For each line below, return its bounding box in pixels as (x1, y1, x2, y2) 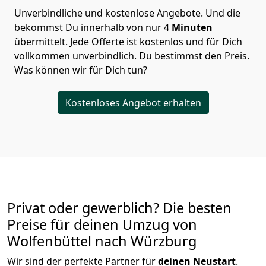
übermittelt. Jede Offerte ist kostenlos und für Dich (14, 35, 242, 49)
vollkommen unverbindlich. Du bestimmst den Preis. (14, 49, 249, 63)
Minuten (172, 21, 213, 34)
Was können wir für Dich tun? (14, 64, 150, 77)
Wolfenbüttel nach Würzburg (7, 232, 197, 251)
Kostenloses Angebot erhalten (65, 96, 201, 110)
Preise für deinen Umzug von (7, 215, 197, 235)
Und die (205, 7, 240, 20)
